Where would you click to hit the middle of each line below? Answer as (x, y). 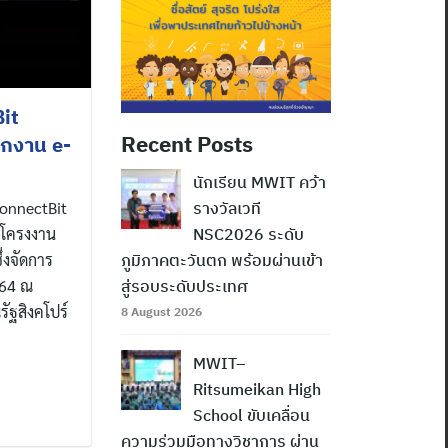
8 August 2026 (161, 312)
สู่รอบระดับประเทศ (184, 286)
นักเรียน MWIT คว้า (259, 182)
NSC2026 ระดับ (248, 234)
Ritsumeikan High (257, 389)
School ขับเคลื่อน (251, 415)
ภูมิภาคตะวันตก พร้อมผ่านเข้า (222, 260)
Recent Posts (187, 144)
